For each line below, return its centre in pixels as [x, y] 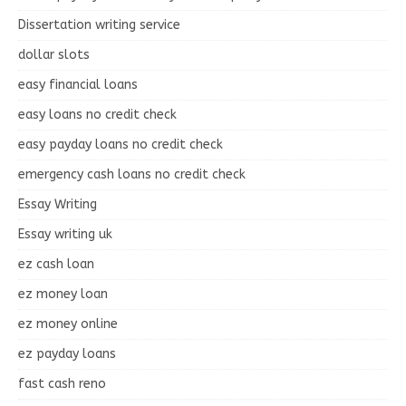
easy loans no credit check [97, 114]
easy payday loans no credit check [121, 144]
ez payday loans [67, 353]
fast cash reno [62, 383]
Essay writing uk [65, 234]
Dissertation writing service [99, 24]
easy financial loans [78, 84]
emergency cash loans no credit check [132, 174]
